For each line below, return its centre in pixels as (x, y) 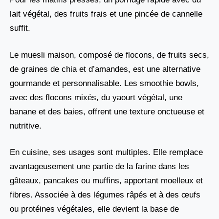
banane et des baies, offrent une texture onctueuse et (107, 111)
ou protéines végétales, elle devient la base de (94, 209)
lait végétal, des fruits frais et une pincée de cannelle (106, 14)
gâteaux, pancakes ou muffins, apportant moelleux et (106, 181)
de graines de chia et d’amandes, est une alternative (105, 69)
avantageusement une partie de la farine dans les (99, 167)
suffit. (20, 28)
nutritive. (26, 126)
